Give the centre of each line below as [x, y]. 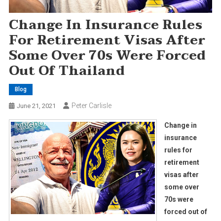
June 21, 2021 [36, 106]
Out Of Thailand [67, 71]
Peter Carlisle [91, 106]
